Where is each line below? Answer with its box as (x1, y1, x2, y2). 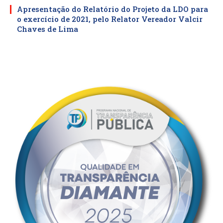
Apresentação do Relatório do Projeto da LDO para (17, 4, 208, 14)
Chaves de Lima (17, 24, 78, 34)
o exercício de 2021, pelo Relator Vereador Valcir (17, 14, 203, 24)
